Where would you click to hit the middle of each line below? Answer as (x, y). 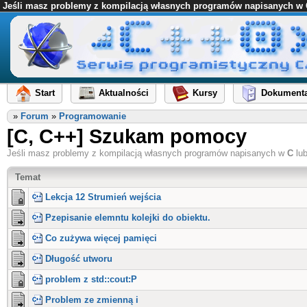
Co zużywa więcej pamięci (101, 238)
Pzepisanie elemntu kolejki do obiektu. (128, 218)
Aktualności (124, 93)
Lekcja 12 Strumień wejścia (103, 197)
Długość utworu (79, 259)
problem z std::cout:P (91, 279)
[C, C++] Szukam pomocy (127, 136)
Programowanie (93, 116)
